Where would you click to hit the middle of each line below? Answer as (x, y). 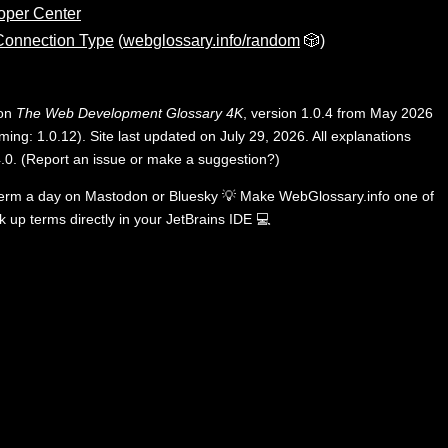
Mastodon (116, 195)
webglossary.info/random (211, 40)
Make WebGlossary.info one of (337, 195)
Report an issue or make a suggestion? (150, 158)
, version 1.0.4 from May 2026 (338, 112)
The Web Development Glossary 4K (129, 112)
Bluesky (193, 195)
